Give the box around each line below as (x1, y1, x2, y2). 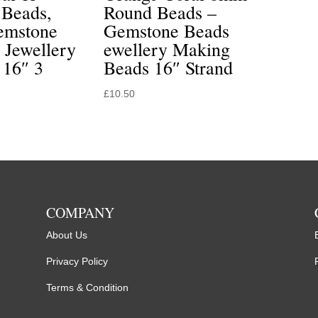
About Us (45, 229, 87, 241)
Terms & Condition (45, 282, 128, 293)
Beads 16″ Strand (104, 55, 234, 79)
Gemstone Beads (104, 18, 230, 43)
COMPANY (45, 203, 114, 222)
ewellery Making (104, 36, 231, 61)
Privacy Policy (45, 256, 108, 267)
